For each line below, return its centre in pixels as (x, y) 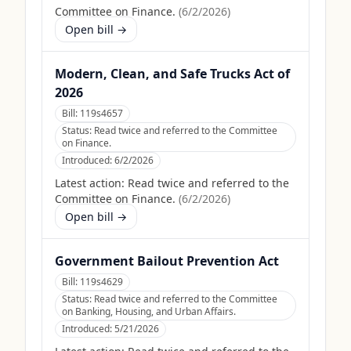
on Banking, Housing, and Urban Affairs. (149, 311)
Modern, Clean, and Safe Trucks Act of (172, 74)
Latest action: (90, 183)
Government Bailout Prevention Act (167, 261)
